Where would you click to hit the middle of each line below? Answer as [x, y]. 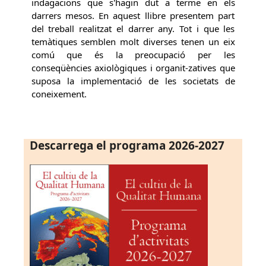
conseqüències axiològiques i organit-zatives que [133, 67]
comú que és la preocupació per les [133, 54]
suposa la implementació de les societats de [133, 80]
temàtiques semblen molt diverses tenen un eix [133, 41]
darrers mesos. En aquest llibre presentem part [133, 15]
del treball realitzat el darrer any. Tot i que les [133, 28]
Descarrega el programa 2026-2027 [127, 145]
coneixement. [59, 94]
